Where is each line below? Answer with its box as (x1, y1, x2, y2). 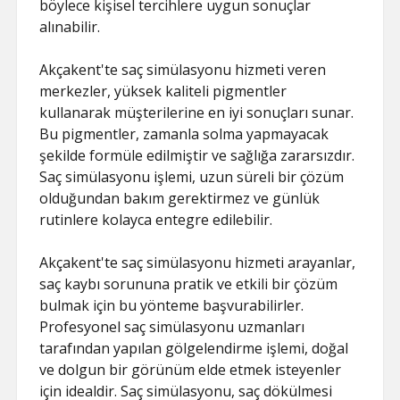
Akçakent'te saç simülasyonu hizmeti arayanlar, (39, 253, 356, 272)
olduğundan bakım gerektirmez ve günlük (39, 188, 321, 208)
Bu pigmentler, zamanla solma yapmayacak (39, 124, 329, 144)
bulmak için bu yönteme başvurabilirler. (39, 296, 304, 315)
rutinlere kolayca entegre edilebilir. (39, 210, 273, 229)
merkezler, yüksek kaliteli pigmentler (39, 81, 287, 101)
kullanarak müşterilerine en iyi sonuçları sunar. (39, 103, 354, 122)
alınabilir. (39, 17, 101, 37)
